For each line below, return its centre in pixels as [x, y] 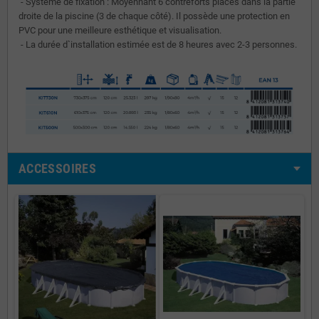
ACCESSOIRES [57, 168]
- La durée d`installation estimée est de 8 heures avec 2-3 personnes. [158, 44]
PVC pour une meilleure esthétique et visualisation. [120, 30]
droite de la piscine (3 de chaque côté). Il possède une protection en [154, 16]
